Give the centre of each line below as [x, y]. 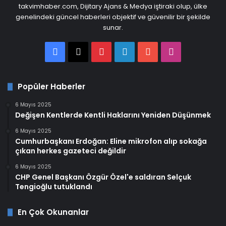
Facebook [79, 51]
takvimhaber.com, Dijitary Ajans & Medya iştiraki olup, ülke [113, 7]
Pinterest [123, 51]
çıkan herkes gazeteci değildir [71, 151]
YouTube [170, 51]
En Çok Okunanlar [53, 212]
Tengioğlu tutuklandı [54, 187]
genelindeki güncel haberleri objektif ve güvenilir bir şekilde [113, 17]
